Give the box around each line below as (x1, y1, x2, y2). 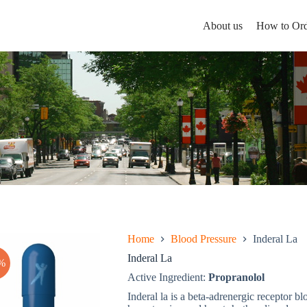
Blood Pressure (170, 233, 236, 245)
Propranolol (208, 271, 265, 283)
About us (202, 19, 243, 32)
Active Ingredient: (127, 271, 208, 283)
